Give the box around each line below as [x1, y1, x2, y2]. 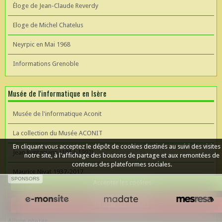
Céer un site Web [13, 187, 60, 195]
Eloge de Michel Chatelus [13, 21, 83, 29]
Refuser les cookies [95, 201, 150, 208]
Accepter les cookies [93, 179, 151, 186]
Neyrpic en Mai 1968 [13, 40, 70, 48]
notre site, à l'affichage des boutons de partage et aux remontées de [24, 151, 220, 159]
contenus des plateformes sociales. [72, 160, 172, 168]
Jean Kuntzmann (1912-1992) [13, 148, 94, 156]
